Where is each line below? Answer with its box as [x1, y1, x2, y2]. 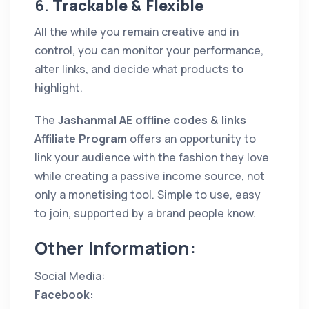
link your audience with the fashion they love [34, 149, 269, 165]
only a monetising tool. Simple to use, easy [34, 186, 261, 202]
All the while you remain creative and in [34, 23, 239, 39]
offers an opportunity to [127, 130, 256, 146]
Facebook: [34, 286, 94, 302]
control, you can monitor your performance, [34, 42, 263, 58]
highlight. [34, 79, 83, 95]
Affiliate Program [34, 130, 127, 146]
